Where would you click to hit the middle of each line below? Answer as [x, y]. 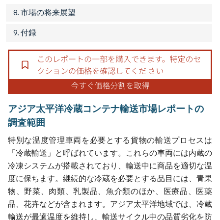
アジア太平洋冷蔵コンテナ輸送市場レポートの [106, 108]
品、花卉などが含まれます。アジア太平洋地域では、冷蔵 [110, 204]
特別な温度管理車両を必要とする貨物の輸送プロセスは [110, 140]
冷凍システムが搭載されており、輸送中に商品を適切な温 [110, 165]
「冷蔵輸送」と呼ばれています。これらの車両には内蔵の [110, 153]
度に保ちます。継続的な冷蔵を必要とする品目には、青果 [110, 178]
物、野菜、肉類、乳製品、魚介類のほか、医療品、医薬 [110, 191]
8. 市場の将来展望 [44, 12]
